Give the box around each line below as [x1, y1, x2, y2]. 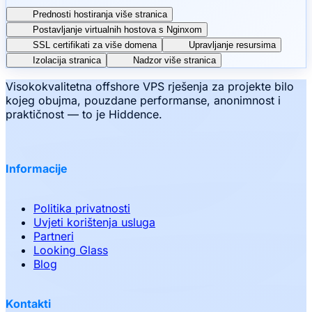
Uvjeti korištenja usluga [33, 214, 155, 229]
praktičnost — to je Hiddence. [6, 107, 162, 122]
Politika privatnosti [33, 201, 130, 215]
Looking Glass [33, 242, 108, 257]
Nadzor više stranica [133, 55, 216, 66]
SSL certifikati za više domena [33, 40, 157, 51]
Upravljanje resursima [189, 40, 276, 51]
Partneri [33, 228, 74, 243]
